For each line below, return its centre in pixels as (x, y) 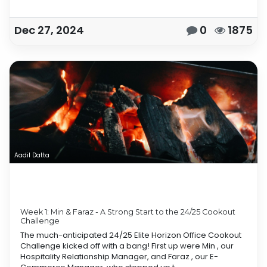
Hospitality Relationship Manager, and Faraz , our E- (119, 257)
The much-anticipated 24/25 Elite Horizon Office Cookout (131, 235)
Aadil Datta (32, 155)
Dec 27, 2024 (49, 30)
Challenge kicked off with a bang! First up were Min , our (127, 246)
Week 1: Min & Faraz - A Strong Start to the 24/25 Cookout (128, 212)
